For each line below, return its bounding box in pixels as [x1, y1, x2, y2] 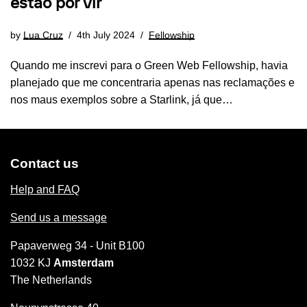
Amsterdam [53, 257, 114, 269]
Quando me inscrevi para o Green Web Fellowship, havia [10, 60, 288, 72]
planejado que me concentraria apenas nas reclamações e [10, 77, 295, 89]
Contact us [10, 156, 79, 171]
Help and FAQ [10, 184, 79, 196]
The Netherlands [10, 274, 92, 286]
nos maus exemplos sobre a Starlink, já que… [10, 94, 236, 106]
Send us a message [10, 212, 107, 224]
